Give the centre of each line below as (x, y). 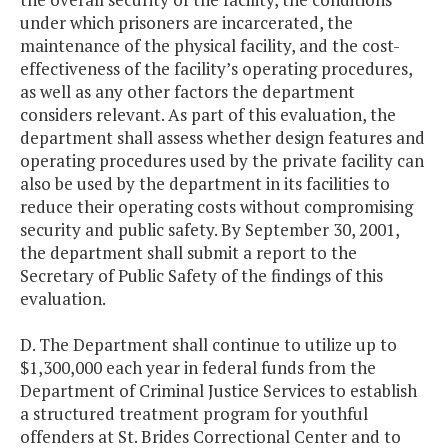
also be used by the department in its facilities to (205, 184)
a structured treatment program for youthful (194, 414)
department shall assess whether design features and (222, 138)
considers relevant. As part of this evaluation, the (208, 115)
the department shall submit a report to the (188, 253)
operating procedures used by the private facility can (222, 161)
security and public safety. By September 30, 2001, (209, 230)
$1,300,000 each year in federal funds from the (198, 368)
